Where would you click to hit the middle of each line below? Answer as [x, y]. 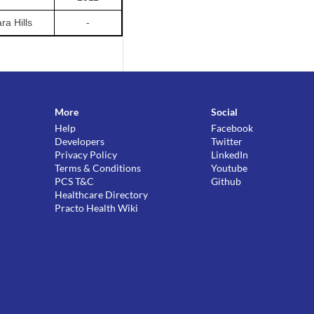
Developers [80, 141]
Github [226, 181]
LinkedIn [230, 155]
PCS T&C [75, 181]
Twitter [227, 141]
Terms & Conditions [98, 168]
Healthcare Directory [102, 194]
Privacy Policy [86, 155]
